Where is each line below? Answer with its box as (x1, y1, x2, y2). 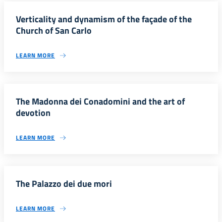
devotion (16, 106, 51, 119)
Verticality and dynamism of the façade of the (16, 12, 192, 26)
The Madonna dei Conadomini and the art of (16, 95, 185, 108)
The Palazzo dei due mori (16, 177, 112, 190)
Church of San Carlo (16, 24, 92, 37)
